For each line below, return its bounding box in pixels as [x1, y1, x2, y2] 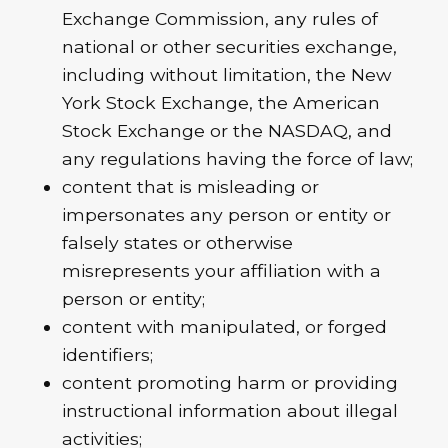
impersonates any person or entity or [62, 203, 392, 225]
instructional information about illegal [62, 399, 399, 421]
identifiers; [62, 343, 154, 365]
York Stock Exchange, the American [62, 91, 381, 113]
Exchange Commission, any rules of [62, 7, 379, 29]
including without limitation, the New [62, 63, 392, 85]
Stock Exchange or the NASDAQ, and [62, 119, 393, 141]
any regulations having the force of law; [62, 147, 414, 169]
